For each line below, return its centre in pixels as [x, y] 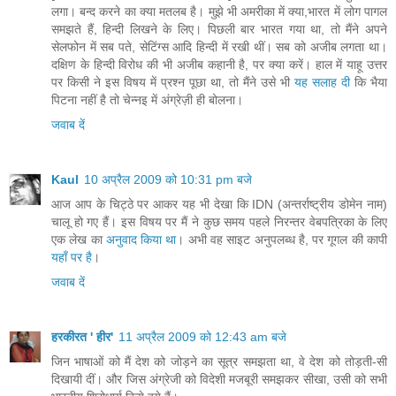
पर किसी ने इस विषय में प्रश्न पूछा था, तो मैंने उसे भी [173, 83]
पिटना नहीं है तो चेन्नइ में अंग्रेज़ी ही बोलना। [147, 100]
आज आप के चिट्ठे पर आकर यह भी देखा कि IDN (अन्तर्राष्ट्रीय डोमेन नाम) [219, 205]
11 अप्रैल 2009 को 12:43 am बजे [202, 337]
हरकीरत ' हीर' [82, 337]
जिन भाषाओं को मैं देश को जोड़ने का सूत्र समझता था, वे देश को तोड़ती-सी [219, 362]
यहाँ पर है [72, 258]
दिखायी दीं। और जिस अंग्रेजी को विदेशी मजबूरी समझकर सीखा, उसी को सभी [219, 380]
